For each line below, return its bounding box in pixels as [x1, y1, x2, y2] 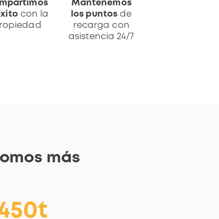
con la [18, 10, 49, 18]
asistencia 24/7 [68, 32, 134, 41]
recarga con [73, 21, 130, 29]
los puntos [71, 10, 118, 18]
